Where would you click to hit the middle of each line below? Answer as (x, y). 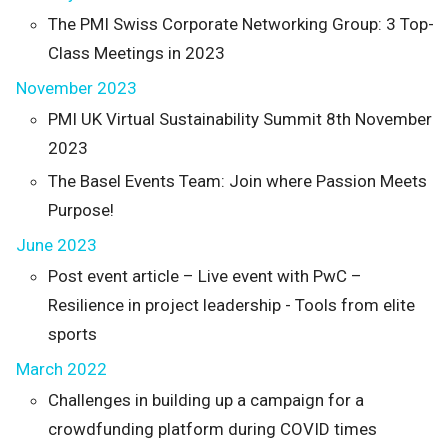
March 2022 (61, 369)
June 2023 (56, 245)
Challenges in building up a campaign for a (206, 400)
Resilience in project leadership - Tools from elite (231, 305)
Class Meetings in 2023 (136, 53)
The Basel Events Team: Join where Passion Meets (237, 181)
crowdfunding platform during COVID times (212, 429)
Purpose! (81, 210)
